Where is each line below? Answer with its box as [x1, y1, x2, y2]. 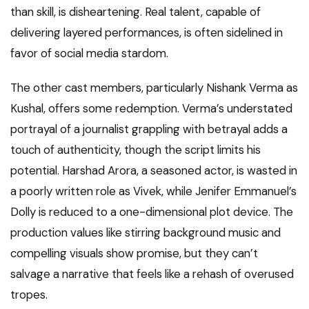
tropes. [10, 287, 48, 303]
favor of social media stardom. [10, 46, 168, 61]
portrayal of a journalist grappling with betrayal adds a [10, 121, 288, 137]
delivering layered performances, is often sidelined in [10, 25, 283, 41]
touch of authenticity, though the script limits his [10, 142, 261, 158]
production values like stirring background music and [10, 225, 281, 241]
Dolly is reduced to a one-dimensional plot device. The [10, 204, 293, 220]
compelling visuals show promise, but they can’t [10, 246, 258, 261]
